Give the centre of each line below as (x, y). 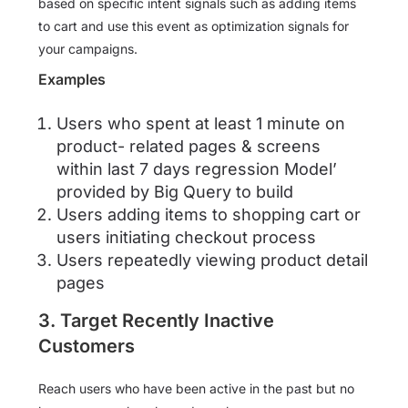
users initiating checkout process (186, 238)
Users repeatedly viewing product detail (212, 260)
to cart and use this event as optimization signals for (194, 26)
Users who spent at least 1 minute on (201, 124)
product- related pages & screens (189, 147)
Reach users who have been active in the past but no (196, 389)
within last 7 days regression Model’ (197, 169)
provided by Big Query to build (175, 192)
